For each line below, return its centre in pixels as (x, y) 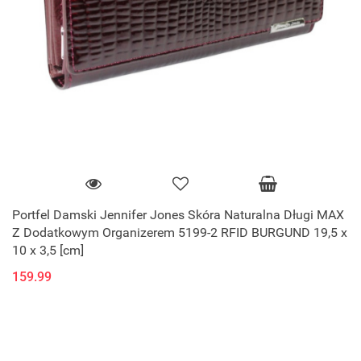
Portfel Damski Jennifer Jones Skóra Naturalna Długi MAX (178, 214)
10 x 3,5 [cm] (48, 250)
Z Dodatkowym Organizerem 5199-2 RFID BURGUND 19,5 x (180, 232)
